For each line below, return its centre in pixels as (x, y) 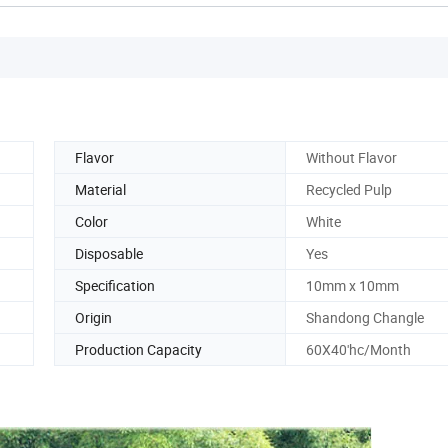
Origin (93, 317)
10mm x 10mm (352, 285)
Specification (115, 285)
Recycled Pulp (349, 189)
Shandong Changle (365, 317)
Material (100, 189)
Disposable (109, 253)
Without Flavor (351, 157)
